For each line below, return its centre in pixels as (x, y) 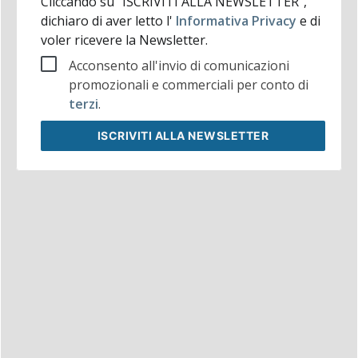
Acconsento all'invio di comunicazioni (179, 66)
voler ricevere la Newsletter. (124, 40)
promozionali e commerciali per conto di (188, 85)
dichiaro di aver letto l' (106, 21)
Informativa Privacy (236, 21)
